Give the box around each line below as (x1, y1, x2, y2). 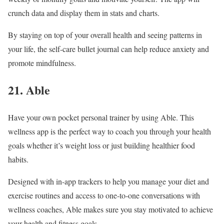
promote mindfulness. (8, 57, 76, 68)
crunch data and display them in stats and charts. (8, 7, 159, 18)
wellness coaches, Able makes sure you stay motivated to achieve (8, 204, 213, 215)
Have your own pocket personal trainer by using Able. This (8, 112, 194, 123)
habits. (8, 154, 28, 165)
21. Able (8, 81, 50, 99)
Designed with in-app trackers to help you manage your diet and (8, 176, 209, 187)
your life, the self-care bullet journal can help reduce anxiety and (8, 43, 209, 54)
